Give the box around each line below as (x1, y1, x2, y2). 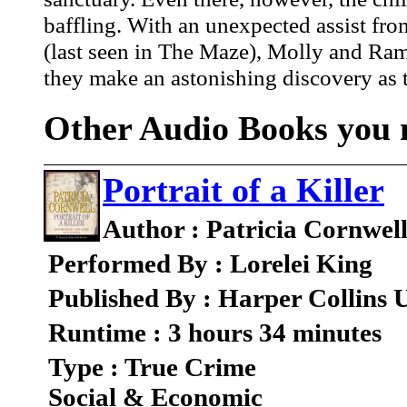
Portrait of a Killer (103, 171, 384, 210)
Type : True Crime (48, 352, 256, 382)
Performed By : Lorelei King (48, 249, 372, 279)
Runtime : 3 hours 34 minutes (48, 318, 382, 348)
